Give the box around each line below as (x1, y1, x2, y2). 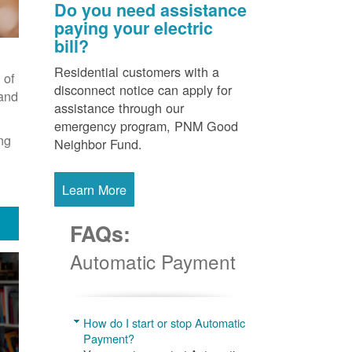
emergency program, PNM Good (53, 115, 238, 135)
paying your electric (53, 15, 213, 40)
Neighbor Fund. (53, 134, 142, 153)
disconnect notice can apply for (53, 79, 232, 99)
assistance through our (53, 97, 184, 117)
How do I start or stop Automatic (82, 313, 245, 331)
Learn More (61, 179, 126, 199)
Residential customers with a (53, 61, 219, 81)
